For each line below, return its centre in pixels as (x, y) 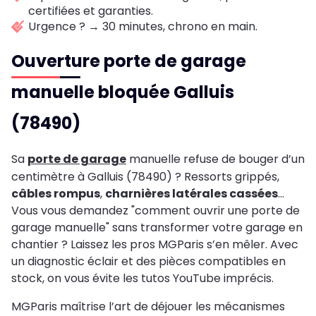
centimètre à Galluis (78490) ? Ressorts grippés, (145, 177)
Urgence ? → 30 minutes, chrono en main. (143, 27)
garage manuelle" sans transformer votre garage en (157, 228)
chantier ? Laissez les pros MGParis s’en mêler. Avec (155, 245)
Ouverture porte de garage (129, 61)
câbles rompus (56, 194)
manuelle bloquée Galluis (123, 92)
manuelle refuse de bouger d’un (215, 159)
